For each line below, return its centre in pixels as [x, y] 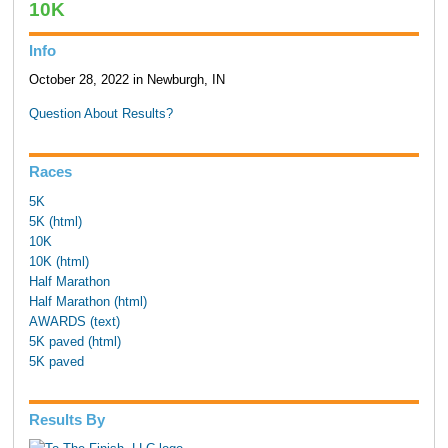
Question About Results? [100, 114]
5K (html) [55, 221]
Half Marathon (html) [87, 301]
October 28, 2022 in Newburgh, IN [126, 80]
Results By [66, 419]
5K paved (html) [74, 341]
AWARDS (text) [74, 321]
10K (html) [58, 261]
